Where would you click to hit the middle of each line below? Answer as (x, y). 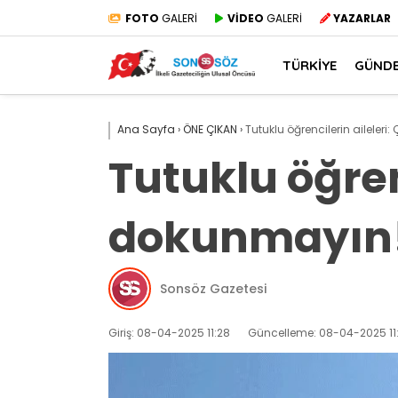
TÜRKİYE (310, 65)
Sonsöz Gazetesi (213, 288)
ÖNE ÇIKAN (210, 129)
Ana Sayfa (146, 129)
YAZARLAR (362, 18)
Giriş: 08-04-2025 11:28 (169, 333)
